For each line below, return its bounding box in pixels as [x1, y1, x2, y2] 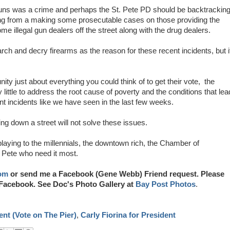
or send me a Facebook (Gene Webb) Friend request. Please [8, 170, 224, 178]
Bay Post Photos [136, 180, 196, 188]
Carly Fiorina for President [81, 211, 176, 219]
